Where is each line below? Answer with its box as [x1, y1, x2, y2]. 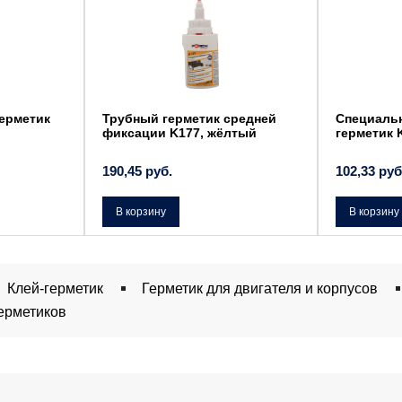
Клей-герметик [7, 280, 103, 296]
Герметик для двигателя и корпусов [142, 280, 378, 296]
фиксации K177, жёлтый [102, 126, 257, 141]
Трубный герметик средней [102, 111, 276, 127]
